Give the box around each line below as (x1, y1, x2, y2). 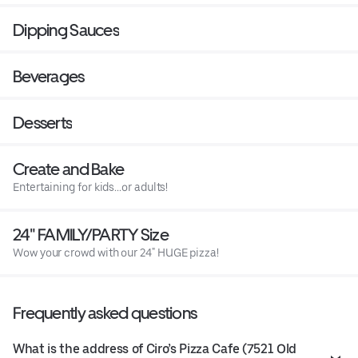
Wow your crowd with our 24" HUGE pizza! (13, 246, 219, 260)
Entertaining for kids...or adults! (13, 181, 169, 194)
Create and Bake (13, 159, 125, 180)
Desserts (13, 113, 73, 133)
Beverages (13, 66, 85, 87)
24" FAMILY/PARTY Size (13, 225, 169, 245)
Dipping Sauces (13, 20, 119, 41)
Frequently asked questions (13, 303, 197, 324)
